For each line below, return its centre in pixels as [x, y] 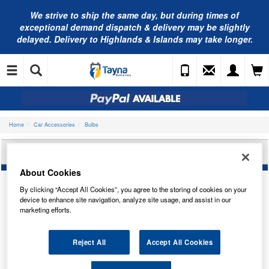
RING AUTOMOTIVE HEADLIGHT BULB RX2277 [134, 152]
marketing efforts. [46, 210]
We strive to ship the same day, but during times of [134, 15]
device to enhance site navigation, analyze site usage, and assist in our [126, 200]
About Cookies [51, 173]
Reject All [89, 242]
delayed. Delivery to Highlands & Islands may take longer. [134, 39]
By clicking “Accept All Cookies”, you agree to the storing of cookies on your [134, 189]
